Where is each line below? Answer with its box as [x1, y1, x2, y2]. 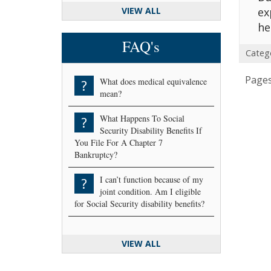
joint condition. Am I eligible [100, 185, 201, 197]
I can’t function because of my [100, 173, 203, 185]
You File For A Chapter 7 [74, 136, 163, 148]
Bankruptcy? [74, 148, 117, 160]
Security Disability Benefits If [100, 124, 202, 136]
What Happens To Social [100, 112, 184, 124]
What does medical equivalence [100, 75, 207, 87]
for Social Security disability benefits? [74, 197, 204, 209]
